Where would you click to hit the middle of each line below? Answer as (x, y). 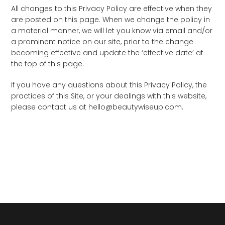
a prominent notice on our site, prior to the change (102, 42)
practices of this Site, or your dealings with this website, (109, 96)
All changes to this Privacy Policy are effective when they (112, 9)
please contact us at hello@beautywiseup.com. (97, 107)
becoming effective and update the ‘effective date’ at (107, 53)
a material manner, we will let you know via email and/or (112, 31)
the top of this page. (48, 64)
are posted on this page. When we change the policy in (111, 20)
